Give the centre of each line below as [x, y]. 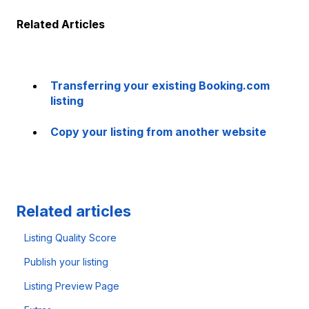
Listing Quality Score [71, 238]
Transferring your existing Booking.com [160, 86]
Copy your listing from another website [158, 131]
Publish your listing [67, 262]
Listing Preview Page [72, 286]
